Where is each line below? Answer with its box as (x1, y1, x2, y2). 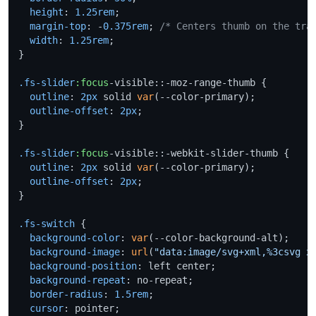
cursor (30, 302, 63, 314)
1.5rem (114, 288, 148, 300)
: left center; (137, 260, 216, 272)
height (30, 6, 63, 18)
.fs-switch (18, 217, 75, 229)
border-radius (30, 288, 103, 300)
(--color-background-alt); (148, 231, 289, 243)
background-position (30, 260, 137, 272)
